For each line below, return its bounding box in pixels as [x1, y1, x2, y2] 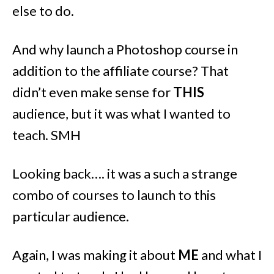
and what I [199, 246, 262, 263]
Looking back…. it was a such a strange [12, 165, 237, 182]
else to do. [12, 2, 74, 19]
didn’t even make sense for [12, 83, 173, 100]
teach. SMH [12, 126, 81, 143]
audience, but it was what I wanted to [12, 105, 231, 122]
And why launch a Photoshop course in [12, 40, 238, 57]
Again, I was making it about [12, 246, 178, 263]
